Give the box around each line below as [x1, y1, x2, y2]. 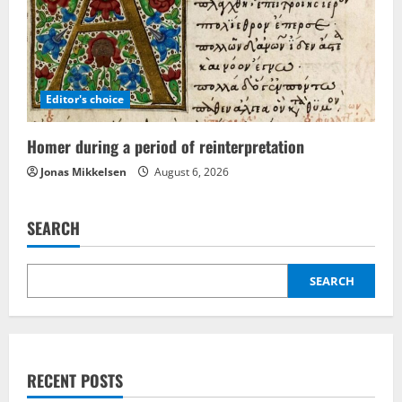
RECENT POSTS [27, 369, 123, 392]
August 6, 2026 [152, 164, 229, 179]
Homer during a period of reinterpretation [27, 135, 304, 158]
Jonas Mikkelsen [40, 164, 127, 179]
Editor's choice [46, 92, 125, 107]
